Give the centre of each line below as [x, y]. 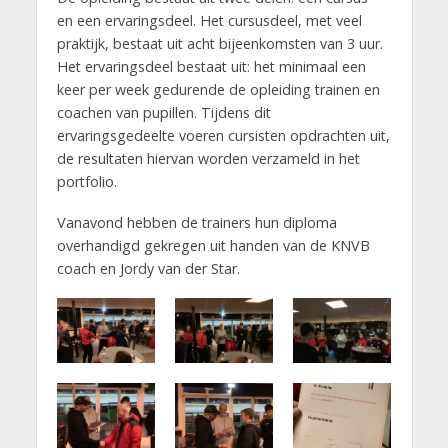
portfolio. [86, 182]
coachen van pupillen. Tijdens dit [163, 113]
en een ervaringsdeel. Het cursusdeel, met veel [209, 21]
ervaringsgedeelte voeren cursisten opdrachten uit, [223, 136]
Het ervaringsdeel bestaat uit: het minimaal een [211, 67]
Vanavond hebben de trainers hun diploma [196, 222]
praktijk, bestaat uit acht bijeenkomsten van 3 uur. [219, 44]
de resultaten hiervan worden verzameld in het [208, 159]
